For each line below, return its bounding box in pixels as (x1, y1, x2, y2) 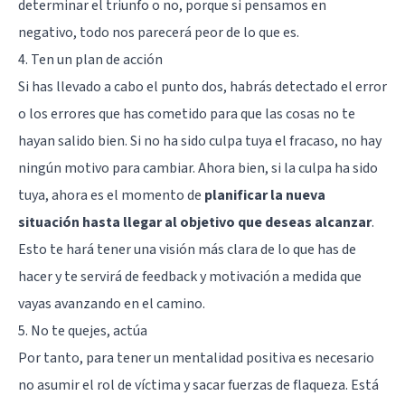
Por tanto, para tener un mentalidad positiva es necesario (18, 347, 374, 368)
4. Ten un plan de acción (18, 49, 163, 70)
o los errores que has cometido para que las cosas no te (18, 103, 355, 124)
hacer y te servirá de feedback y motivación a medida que (18, 266, 362, 287)
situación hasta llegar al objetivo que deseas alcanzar (18, 212, 372, 232)
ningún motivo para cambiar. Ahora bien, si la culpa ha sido (18, 157, 378, 178)
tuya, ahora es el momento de (18, 184, 204, 205)
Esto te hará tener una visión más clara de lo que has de (18, 239, 356, 259)
